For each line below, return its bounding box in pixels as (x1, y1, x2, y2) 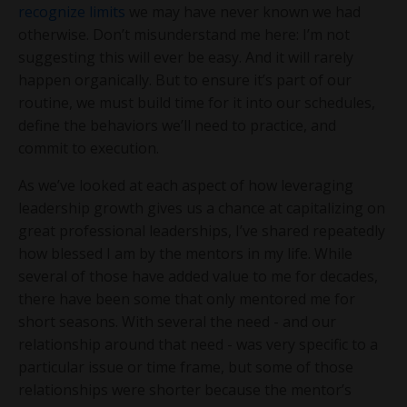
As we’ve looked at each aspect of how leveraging (18, 174, 353, 195)
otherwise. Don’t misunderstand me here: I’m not (18, 24, 350, 45)
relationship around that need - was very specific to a (18, 333, 378, 354)
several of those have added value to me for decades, (18, 265, 378, 286)
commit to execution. (18, 137, 159, 158)
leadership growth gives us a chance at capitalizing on (18, 197, 385, 218)
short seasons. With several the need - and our (18, 311, 336, 332)
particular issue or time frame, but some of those (18, 356, 353, 377)
